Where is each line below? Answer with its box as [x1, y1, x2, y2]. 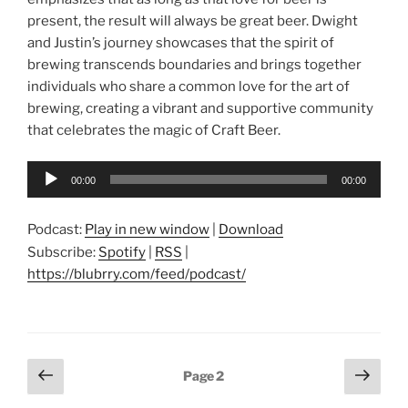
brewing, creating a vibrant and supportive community [27, 99, 373, 117]
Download [219, 220, 283, 238]
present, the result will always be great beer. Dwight [27, 12, 358, 29]
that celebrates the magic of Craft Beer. [27, 121, 280, 138]
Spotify [98, 243, 146, 260]
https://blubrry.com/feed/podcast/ [27, 265, 246, 282]
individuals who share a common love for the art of [27, 77, 350, 95]
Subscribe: [27, 243, 98, 260]
